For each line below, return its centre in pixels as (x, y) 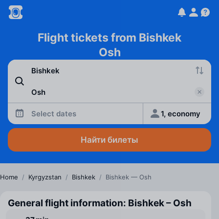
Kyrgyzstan (45, 177)
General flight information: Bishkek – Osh (100, 203)
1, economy (181, 113)
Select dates (54, 113)
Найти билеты (109, 140)
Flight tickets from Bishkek (109, 38)
